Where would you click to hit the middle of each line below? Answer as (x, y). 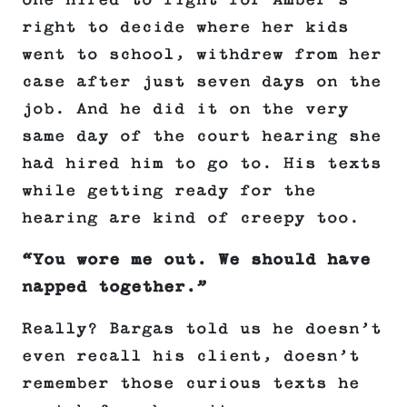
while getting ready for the (169, 191)
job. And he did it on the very (185, 109)
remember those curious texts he (191, 384)
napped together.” (114, 288)
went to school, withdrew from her (202, 55)
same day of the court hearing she (202, 137)
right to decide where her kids (185, 28)
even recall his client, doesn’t (191, 357)
